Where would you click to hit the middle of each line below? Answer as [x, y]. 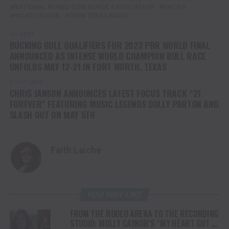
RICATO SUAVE [36, 15]
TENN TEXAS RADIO [98, 15]
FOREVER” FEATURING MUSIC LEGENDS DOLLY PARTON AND [114, 104]
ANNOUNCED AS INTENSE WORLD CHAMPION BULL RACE [108, 55]
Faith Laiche [76, 150]
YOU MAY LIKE [115, 194]
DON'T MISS [26, 82]
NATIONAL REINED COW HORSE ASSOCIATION [84, 7]
